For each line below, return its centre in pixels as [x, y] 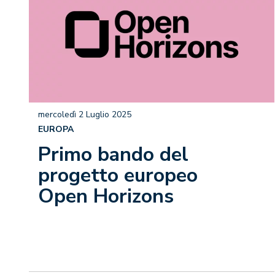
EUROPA [56, 129]
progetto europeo [118, 175]
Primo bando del [113, 154]
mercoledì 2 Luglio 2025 [85, 114]
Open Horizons [106, 196]
